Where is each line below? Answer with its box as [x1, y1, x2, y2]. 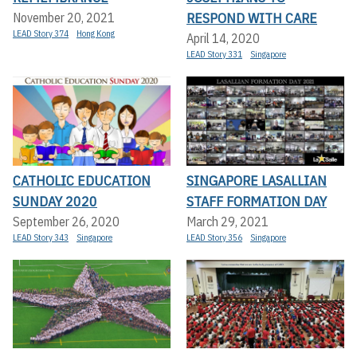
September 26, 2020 [13, 213, 120, 229]
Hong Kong [76, 28, 115, 40]
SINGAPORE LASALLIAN [186, 171, 327, 190]
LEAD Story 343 [13, 231, 69, 243]
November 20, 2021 [13, 10, 115, 26]
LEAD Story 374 [13, 28, 69, 40]
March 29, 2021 [186, 213, 269, 229]
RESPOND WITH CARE [186, 9, 317, 28]
